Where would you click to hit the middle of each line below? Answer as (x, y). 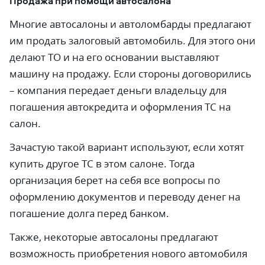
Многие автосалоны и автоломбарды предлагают (130, 24)
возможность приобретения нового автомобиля (128, 253)
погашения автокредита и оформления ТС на (120, 107)
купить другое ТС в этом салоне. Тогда (102, 164)
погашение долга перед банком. (89, 213)
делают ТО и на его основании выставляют (114, 57)
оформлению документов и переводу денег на (125, 197)
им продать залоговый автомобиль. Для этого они (132, 41)
